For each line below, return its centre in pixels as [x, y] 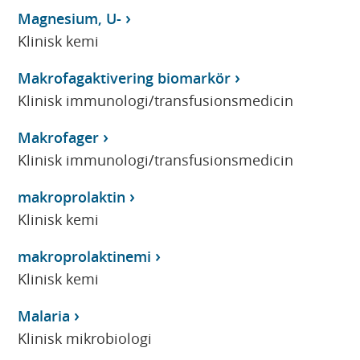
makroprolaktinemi [85, 256]
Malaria [44, 315]
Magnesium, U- [70, 18]
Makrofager [59, 137]
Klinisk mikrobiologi [85, 338]
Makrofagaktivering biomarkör [125, 78]
